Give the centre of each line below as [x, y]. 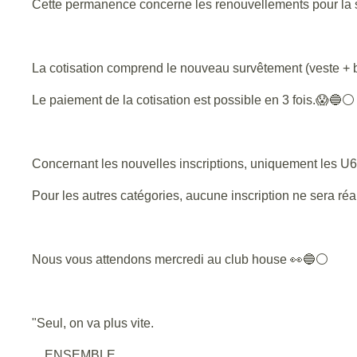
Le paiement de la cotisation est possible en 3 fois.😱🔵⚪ [193, 100]
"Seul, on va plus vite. [93, 323]
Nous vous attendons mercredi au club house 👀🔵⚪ [180, 259]
